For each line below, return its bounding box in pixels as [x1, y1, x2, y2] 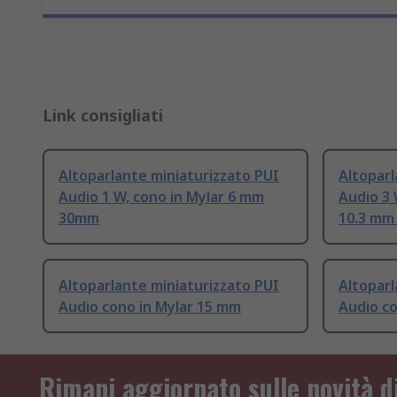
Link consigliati [43, 105, 163, 127]
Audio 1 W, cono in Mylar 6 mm [58, 187, 264, 207]
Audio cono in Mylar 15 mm [58, 297, 241, 317]
